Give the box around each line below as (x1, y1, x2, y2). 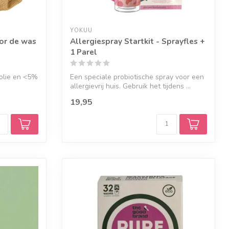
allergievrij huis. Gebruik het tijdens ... (70, 81, 191, 91)
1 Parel (70, 46, 97, 57)
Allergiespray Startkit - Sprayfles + (70, 35, 205, 47)
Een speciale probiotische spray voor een (70, 72, 204, 82)
